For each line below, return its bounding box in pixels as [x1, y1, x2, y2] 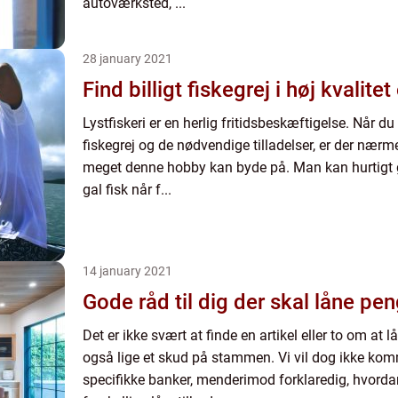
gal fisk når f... [83, 181, 171, 198]
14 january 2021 [83, 264, 172, 278]
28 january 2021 [83, 52, 172, 66]
